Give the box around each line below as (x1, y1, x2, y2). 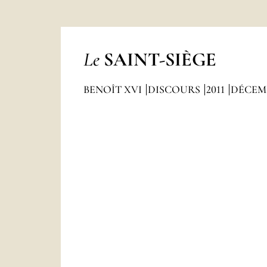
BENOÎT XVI (83, 83, 144, 96)
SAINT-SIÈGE (103, 48, 216, 71)
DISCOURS (147, 83, 203, 96)
